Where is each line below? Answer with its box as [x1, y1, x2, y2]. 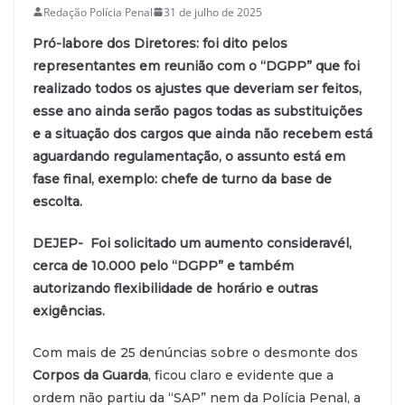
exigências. [33, 302, 105, 319]
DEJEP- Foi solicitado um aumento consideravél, [33, 234, 352, 251]
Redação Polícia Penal [43, 4, 153, 20]
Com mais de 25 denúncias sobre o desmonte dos [33, 344, 358, 361]
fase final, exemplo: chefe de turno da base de [33, 170, 332, 187]
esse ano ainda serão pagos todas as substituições [33, 102, 363, 119]
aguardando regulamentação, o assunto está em [33, 147, 345, 165]
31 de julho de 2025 [164, 4, 262, 20]
